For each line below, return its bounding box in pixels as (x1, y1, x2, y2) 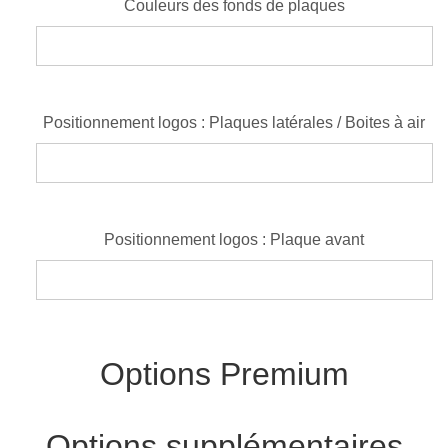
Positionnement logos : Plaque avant (104, 230, 365, 248)
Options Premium (99, 355, 349, 392)
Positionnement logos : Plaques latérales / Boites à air (43, 113, 426, 131)
